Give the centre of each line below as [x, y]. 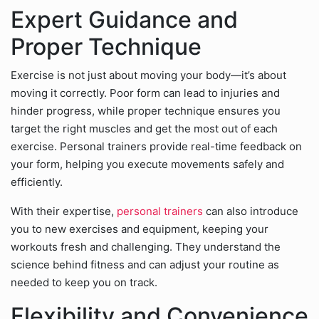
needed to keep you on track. [84, 282]
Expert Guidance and [124, 20]
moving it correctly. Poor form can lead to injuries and [145, 93]
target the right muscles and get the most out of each [144, 129]
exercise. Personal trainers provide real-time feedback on [156, 146]
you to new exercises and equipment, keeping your [140, 229]
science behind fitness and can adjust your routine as [145, 265]
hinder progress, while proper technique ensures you [146, 111]
